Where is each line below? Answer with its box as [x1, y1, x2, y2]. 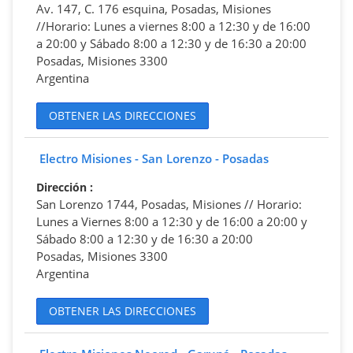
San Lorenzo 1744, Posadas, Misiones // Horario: [36, 195, 302, 212]
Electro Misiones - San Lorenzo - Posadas [39, 150, 269, 166]
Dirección [36, 179, 90, 195]
